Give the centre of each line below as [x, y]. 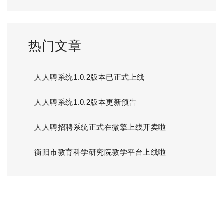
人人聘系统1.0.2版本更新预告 [86, 102]
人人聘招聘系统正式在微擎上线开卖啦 [100, 127]
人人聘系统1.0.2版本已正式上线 [90, 77]
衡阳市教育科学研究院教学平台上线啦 [100, 152]
